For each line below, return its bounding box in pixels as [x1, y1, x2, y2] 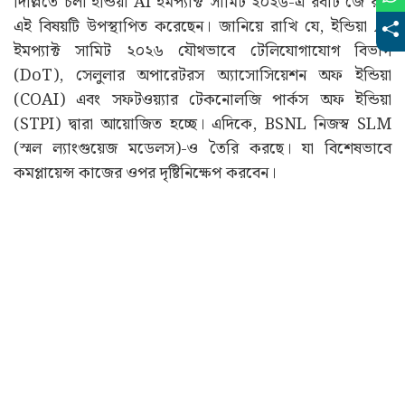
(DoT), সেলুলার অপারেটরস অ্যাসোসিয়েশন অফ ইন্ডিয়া [14, 61, 391, 89]
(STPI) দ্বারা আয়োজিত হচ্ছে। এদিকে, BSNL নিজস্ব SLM [14, 110, 391, 137]
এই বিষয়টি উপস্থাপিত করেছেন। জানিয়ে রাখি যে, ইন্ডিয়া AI [14, 13, 391, 40]
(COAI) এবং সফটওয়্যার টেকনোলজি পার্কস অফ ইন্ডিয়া [14, 86, 391, 113]
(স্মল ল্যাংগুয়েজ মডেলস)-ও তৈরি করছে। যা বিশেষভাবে [14, 135, 391, 162]
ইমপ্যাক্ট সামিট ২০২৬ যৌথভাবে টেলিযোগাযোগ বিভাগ [14, 37, 391, 64]
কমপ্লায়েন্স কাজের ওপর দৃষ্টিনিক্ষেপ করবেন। [14, 159, 276, 186]
